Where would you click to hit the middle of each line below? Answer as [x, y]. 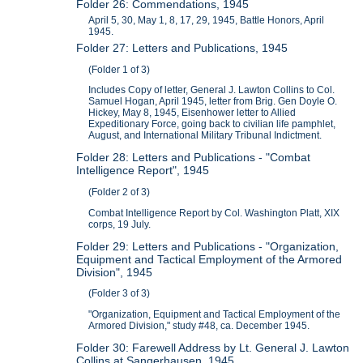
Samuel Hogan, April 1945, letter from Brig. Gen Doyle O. [213, 102]
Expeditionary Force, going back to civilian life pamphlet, [212, 124]
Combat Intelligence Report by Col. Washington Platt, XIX [214, 213]
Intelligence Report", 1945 [143, 171]
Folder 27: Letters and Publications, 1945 [182, 47]
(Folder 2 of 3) [120, 192]
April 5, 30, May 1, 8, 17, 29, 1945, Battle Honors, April [207, 20]
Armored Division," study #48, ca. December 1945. [199, 326]
